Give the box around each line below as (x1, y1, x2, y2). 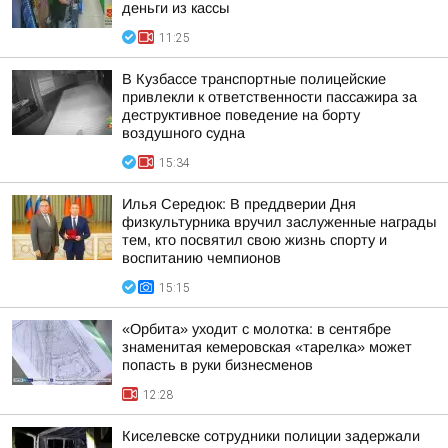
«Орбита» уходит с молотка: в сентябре (122, 321, 391, 337)
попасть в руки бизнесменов (122, 357, 313, 373)
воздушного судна (122, 125, 245, 141)
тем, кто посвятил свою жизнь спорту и (122, 232, 387, 248)
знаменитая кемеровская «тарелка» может (122, 339, 412, 355)
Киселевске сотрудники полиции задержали (122, 428, 420, 444)
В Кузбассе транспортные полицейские (122, 71, 386, 87)
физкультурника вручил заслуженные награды (122, 214, 436, 230)
